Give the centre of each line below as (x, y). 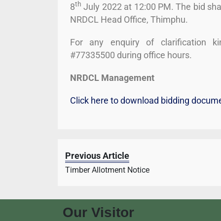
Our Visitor (98, 212)
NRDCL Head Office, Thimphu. (129, 19)
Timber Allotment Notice (107, 170)
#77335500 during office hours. (131, 55)
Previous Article (97, 156)
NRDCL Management (112, 78)
